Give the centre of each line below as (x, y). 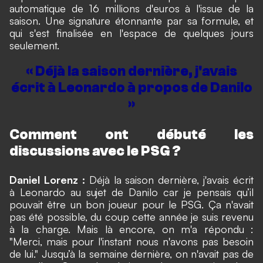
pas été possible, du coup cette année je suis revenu (131, 216)
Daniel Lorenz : (47, 179)
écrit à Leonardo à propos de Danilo (131, 87)
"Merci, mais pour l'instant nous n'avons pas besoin (131, 241)
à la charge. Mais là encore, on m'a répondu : (131, 229)
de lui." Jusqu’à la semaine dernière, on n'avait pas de (131, 253)
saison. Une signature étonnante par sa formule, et (131, 21)
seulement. (34, 45)
